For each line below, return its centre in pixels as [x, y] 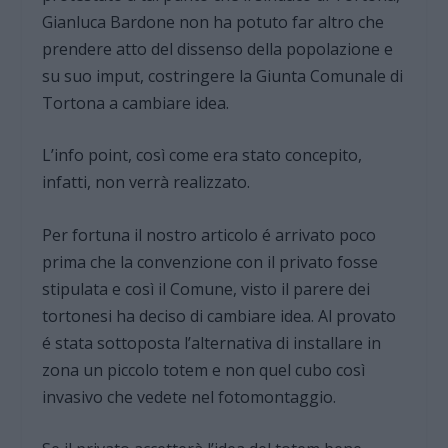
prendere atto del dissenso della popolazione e [218, 48]
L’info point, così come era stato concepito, [202, 155]
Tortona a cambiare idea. [136, 102]
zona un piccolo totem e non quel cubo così [204, 369]
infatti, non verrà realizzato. [146, 182]
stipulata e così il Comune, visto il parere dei [206, 288]
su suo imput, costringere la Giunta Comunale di [223, 75]
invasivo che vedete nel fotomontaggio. [189, 396]
